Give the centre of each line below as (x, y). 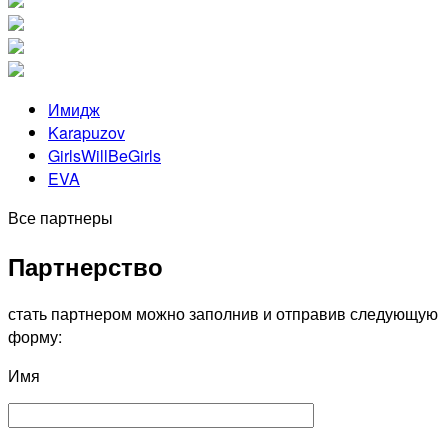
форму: (35, 337)
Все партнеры (60, 217)
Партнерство (85, 265)
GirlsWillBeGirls (104, 155)
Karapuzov (86, 132)
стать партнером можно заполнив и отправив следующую (223, 314)
